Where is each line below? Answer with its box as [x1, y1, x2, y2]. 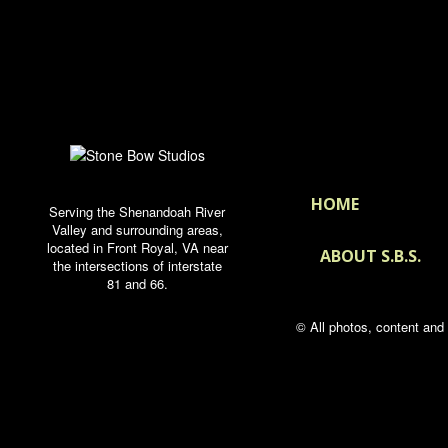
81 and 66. [106, 274, 168, 293]
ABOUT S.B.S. [319, 245, 421, 267]
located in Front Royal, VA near [46, 238, 228, 257]
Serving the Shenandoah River [49, 202, 225, 221]
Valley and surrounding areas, [51, 220, 223, 239]
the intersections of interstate [52, 256, 222, 275]
